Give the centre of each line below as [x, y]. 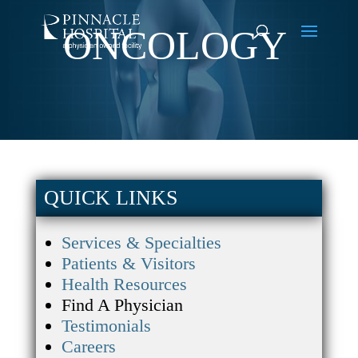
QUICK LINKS [110, 198]
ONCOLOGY [175, 46]
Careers [88, 346]
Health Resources [124, 284]
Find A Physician [122, 305]
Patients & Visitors [128, 263]
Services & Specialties [141, 243]
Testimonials [106, 326]
